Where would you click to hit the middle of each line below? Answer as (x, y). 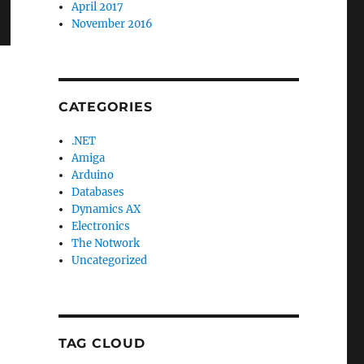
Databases (98, 193)
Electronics (101, 227)
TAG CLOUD (102, 344)
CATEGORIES (105, 107)
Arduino (93, 175)
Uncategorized (110, 261)
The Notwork (106, 244)
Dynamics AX (106, 210)
